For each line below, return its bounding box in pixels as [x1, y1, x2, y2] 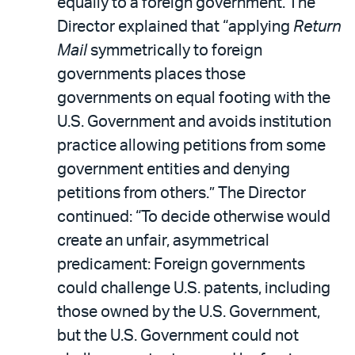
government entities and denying [57, 161, 290, 177]
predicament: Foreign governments [57, 256, 305, 273]
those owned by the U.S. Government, [57, 303, 320, 320]
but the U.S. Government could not [57, 327, 299, 344]
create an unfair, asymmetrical [57, 232, 269, 249]
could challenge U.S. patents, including [57, 280, 330, 296]
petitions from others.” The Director [57, 185, 306, 201]
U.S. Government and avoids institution [57, 113, 331, 130]
